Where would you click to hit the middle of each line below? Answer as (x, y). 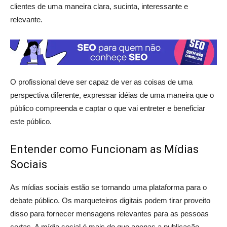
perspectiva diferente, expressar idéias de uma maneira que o (112, 95)
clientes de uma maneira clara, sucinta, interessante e (99, 6)
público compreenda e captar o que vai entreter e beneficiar (108, 108)
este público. (31, 121)
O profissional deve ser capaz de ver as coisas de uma (101, 82)
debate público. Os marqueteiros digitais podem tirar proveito (110, 200)
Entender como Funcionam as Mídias (104, 149)
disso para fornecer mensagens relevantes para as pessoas (109, 214)
